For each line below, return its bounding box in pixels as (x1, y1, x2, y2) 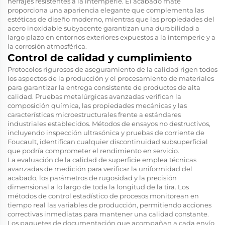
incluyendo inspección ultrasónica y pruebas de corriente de (8, 128, 204, 137)
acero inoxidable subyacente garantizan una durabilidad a (8, 24, 199, 32)
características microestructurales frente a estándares (8, 110, 181, 119)
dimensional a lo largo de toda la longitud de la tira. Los (8, 182, 189, 191)
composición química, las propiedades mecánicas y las (8, 101, 187, 109)
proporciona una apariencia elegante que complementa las (8, 6, 204, 14)
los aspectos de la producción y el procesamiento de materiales (8, 74, 214, 82)
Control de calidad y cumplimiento (8, 51, 192, 64)
